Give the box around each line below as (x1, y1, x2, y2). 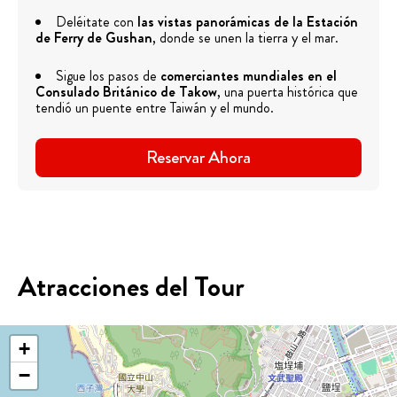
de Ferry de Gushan (35, 27, 152, 49)
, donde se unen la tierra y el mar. (152, 27, 339, 49)
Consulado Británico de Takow (35, 82, 217, 103)
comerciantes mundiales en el (160, 66, 337, 87)
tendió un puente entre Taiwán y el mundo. (35, 97, 274, 119)
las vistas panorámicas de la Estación (137, 12, 358, 33)
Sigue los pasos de (56, 66, 160, 87)
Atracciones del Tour (18, 266, 245, 307)
